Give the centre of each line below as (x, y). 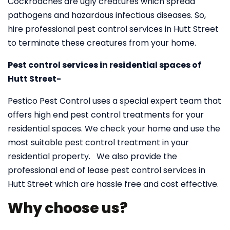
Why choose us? (69, 208)
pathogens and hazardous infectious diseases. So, (107, 15)
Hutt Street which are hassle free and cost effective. (113, 184)
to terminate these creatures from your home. (102, 43)
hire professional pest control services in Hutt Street (113, 29)
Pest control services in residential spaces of (104, 65)
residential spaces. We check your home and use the (114, 129)
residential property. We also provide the (92, 156)
